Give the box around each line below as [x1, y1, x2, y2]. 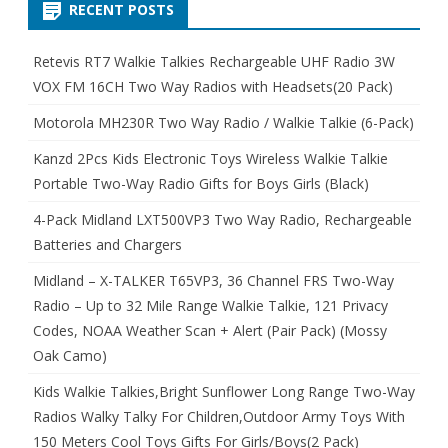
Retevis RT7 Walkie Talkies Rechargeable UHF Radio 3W [33, 52, 395, 72]
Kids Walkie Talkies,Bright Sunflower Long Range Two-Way [33, 382, 415, 402]
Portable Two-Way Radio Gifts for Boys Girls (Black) [33, 174, 369, 194]
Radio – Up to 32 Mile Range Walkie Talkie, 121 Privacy [33, 296, 388, 316]
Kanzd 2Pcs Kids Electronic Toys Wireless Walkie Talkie [33, 149, 388, 169]
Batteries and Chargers [33, 235, 182, 255]
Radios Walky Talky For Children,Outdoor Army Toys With [33, 407, 405, 427]
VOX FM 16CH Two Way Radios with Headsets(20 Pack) [33, 77, 393, 97]
